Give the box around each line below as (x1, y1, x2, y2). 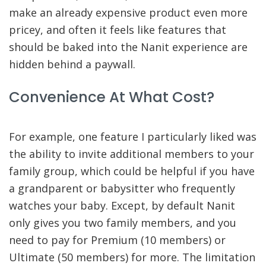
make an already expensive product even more (9, 5, 248, 20)
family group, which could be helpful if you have (9, 163, 255, 178)
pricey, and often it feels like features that (9, 23, 226, 37)
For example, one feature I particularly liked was (9, 129, 256, 144)
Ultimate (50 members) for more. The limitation (9, 249, 255, 264)
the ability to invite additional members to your (9, 146, 254, 161)
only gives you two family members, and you (9, 215, 236, 230)
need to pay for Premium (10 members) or (9, 232, 226, 247)
